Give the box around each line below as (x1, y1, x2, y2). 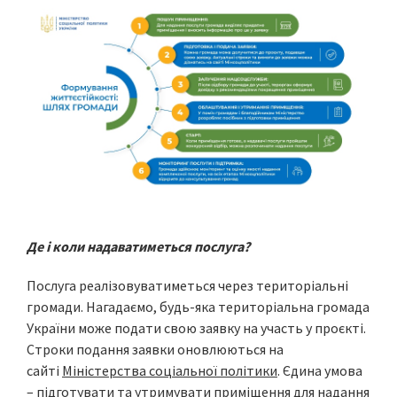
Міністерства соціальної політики (62, 362, 277, 380)
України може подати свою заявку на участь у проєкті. (27, 319, 366, 338)
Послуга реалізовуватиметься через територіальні (27, 276, 348, 295)
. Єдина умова (277, 362, 362, 380)
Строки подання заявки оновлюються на (27, 340, 284, 359)
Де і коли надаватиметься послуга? (27, 237, 250, 256)
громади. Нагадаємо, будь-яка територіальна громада (27, 298, 370, 316)
